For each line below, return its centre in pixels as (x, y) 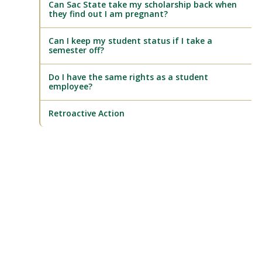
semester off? (77, 50)
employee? (71, 86)
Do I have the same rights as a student (129, 77)
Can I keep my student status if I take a (131, 41)
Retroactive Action (87, 113)
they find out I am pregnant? (108, 14)
